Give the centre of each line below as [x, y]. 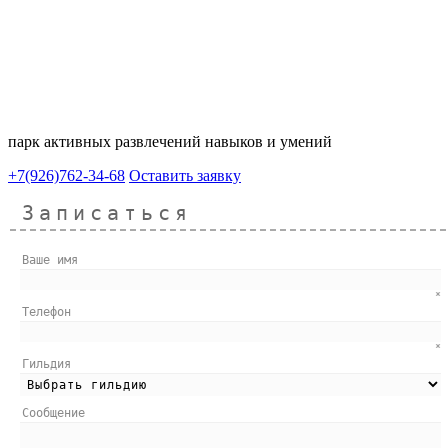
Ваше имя [50, 259]
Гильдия [46, 363]
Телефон [46, 311]
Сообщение [53, 412]
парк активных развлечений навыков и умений [170, 141]
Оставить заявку [185, 175]
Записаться [107, 212]
